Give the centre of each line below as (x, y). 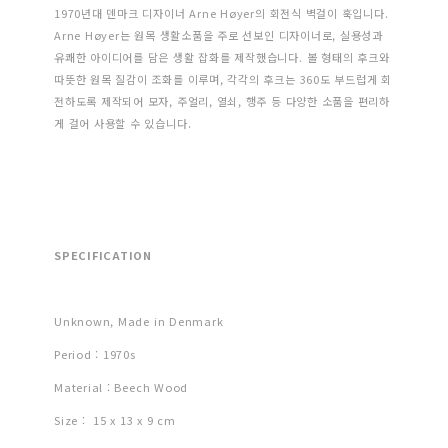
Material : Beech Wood (121, 387)
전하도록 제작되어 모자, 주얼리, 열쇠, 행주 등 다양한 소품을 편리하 (222, 101)
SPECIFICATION (103, 255)
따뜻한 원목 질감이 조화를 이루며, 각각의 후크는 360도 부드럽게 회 (223, 79)
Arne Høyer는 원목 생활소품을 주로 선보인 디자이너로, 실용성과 (219, 35)
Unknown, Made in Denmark (139, 321)
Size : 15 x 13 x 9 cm (115, 420)
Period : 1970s (95, 354)
